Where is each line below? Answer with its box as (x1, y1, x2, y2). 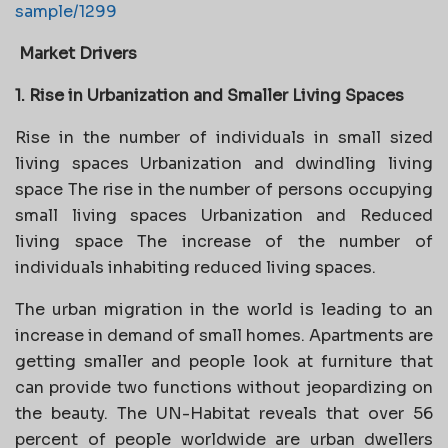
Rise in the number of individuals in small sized (15, 126, 433, 148)
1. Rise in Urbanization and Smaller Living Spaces (15, 84, 404, 106)
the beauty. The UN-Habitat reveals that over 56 (15, 402, 433, 424)
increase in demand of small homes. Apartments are (15, 324, 433, 346)
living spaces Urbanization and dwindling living (15, 152, 433, 174)
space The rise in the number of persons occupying (15, 178, 433, 200)
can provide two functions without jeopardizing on (15, 376, 433, 398)
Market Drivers (19, 42, 137, 64)
